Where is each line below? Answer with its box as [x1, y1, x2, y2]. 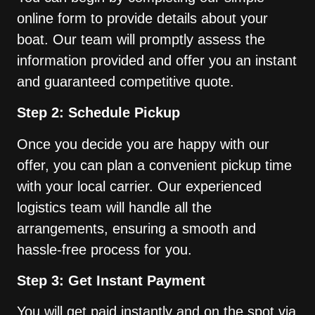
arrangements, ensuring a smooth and [17, 220, 256, 236]
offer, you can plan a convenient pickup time [17, 157, 292, 173]
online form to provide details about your [17, 10, 268, 26]
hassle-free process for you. [17, 241, 192, 257]
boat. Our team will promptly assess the [17, 31, 265, 47]
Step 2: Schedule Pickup [17, 105, 184, 121]
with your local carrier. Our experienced [17, 178, 262, 194]
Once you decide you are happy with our [17, 136, 269, 152]
